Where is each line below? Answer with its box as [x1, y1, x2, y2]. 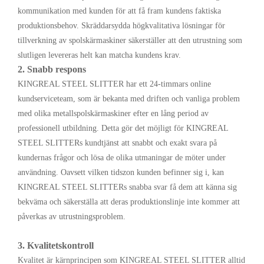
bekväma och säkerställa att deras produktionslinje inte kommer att [18, 197, 240, 207]
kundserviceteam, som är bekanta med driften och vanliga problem [18, 94, 240, 104]
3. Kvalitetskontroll [18, 240, 94, 251]
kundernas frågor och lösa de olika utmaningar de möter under [18, 153, 226, 163]
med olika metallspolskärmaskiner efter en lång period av [18, 109, 209, 118]
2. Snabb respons [18, 64, 86, 75]
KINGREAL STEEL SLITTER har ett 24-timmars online [18, 80, 211, 89]
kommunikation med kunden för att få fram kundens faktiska [18, 6, 221, 16]
